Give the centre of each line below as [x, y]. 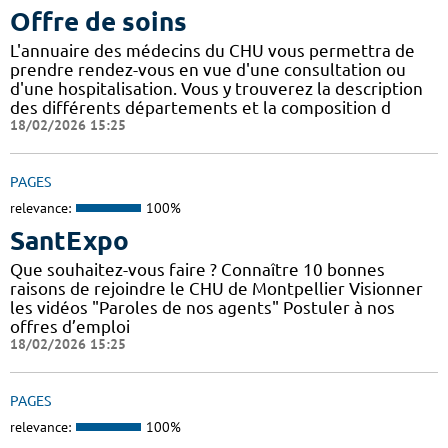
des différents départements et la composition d [200, 107]
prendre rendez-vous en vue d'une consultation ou [208, 69]
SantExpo [69, 241]
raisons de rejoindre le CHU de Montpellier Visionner [216, 289]
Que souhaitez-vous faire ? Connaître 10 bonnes [197, 270]
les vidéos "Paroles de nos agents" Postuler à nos [202, 308]
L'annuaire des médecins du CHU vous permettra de [212, 50]
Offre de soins [98, 21]
